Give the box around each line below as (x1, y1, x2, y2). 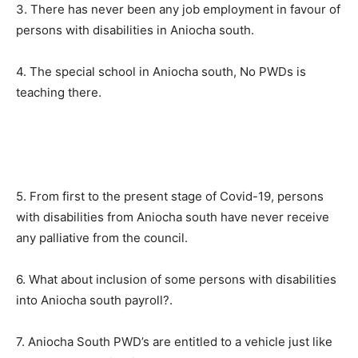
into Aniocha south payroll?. (16, 292, 173, 308)
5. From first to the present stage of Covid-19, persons (16, 189, 324, 205)
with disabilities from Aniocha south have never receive (16, 209, 329, 225)
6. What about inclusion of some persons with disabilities (16, 272, 336, 288)
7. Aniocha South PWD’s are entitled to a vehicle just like (16, 334, 332, 350)
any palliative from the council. (16, 230, 188, 246)
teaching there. (16, 85, 101, 101)
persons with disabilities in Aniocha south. (16, 22, 254, 38)
